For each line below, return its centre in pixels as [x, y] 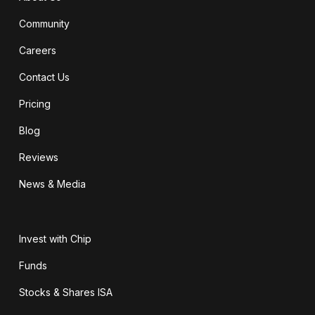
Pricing [34, 103]
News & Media [52, 184]
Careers [37, 50]
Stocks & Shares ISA [65, 292]
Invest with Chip [55, 238]
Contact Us [44, 77]
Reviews [38, 157]
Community [44, 23]
